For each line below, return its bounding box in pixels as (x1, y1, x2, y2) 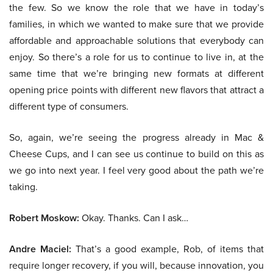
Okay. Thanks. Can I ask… (79, 211, 188, 225)
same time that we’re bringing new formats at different (9, 66, 264, 81)
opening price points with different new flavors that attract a (9, 83, 264, 97)
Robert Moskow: (9, 211, 79, 225)
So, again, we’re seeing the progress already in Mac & (9, 130, 264, 145)
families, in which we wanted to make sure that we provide (9, 17, 264, 32)
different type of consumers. (9, 99, 129, 114)
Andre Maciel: (9, 242, 71, 257)
